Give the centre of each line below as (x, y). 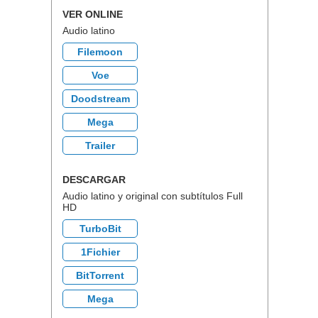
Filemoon (100, 52)
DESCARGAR (94, 180)
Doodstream (100, 99)
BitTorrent (100, 275)
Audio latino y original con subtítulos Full (153, 196)
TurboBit (100, 229)
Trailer (100, 146)
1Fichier (100, 252)
